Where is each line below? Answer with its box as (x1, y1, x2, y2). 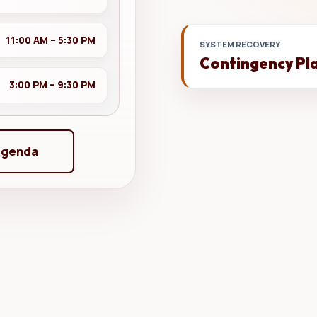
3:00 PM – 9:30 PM (8, 78, 96, 91)
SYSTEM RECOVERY (200, 40, 281, 52)
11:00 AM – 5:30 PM (5, 33, 96, 47)
